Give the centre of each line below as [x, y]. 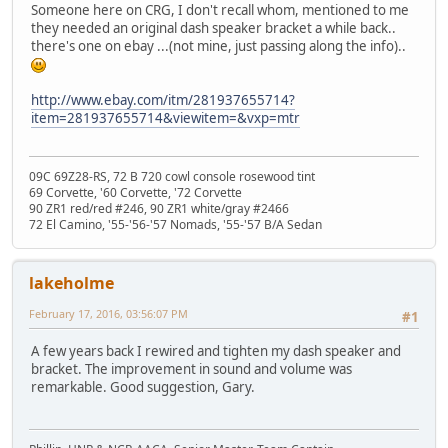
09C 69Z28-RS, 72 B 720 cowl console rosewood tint [172, 177]
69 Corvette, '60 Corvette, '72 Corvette [135, 193]
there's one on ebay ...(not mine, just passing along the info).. [218, 45]
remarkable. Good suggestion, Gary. [143, 387]
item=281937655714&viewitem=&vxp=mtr [165, 117]
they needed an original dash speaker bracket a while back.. [215, 27]
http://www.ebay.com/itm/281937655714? [163, 99]
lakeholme [71, 283]
